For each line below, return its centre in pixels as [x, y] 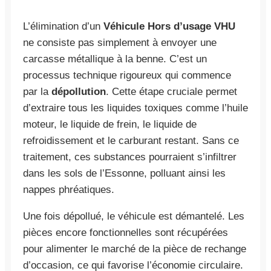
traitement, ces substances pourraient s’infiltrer [130, 157]
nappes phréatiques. [69, 189]
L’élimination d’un [63, 26]
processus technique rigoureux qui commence [127, 75]
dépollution [79, 91]
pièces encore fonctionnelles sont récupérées [126, 232]
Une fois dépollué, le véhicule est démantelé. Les [134, 216]
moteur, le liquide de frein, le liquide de [110, 124]
